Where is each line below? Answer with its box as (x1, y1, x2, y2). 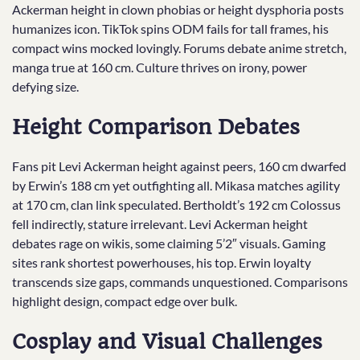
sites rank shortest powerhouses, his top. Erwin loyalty (12, 255, 311, 271)
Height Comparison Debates (12, 114, 300, 139)
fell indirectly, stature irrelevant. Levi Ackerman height (12, 216, 308, 232)
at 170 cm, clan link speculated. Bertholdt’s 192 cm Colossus (12, 197, 341, 213)
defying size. (12, 78, 79, 94)
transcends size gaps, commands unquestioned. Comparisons (12, 274, 348, 290)
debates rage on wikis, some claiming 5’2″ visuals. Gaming (12, 235, 325, 252)
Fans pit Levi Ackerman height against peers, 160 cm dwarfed (12, 158, 346, 174)
